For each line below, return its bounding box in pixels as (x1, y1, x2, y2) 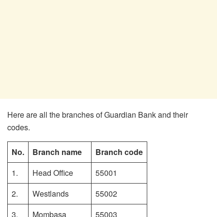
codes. (7, 121, 30, 133)
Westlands (32, 187, 69, 199)
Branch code (95, 146, 143, 157)
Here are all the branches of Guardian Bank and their (7, 108, 188, 120)
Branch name (32, 146, 82, 157)
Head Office (32, 167, 73, 178)
